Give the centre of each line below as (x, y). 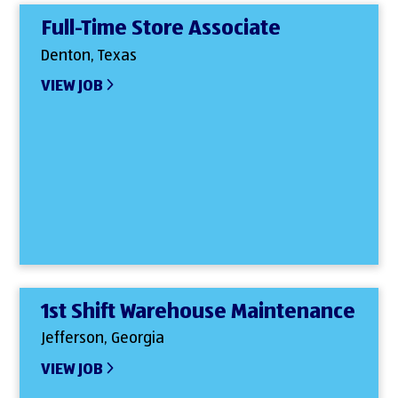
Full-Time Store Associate (161, 29)
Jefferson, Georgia (103, 339)
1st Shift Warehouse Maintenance (199, 311)
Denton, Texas (89, 56)
